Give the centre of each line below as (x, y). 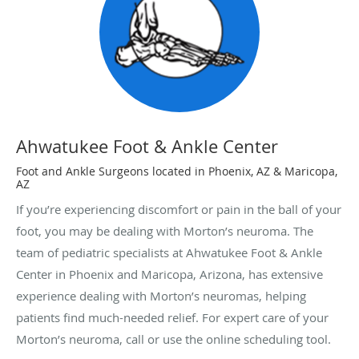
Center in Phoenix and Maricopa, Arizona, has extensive (169, 274)
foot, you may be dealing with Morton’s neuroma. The (165, 230)
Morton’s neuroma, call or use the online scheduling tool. (173, 339)
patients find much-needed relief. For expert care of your (172, 317)
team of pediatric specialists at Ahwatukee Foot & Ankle (169, 252)
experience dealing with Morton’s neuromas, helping (161, 295)
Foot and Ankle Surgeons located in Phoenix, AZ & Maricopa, (177, 171)
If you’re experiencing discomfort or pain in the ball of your (179, 209)
